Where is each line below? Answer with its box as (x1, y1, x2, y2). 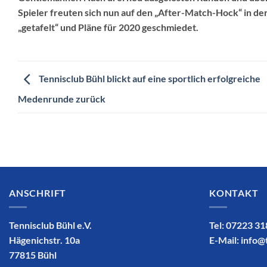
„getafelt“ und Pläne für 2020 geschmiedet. (18, 21, 198, 33)
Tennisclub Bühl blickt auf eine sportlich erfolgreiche (37, 72, 260, 84)
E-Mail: (209, 234, 241, 246)
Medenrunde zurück (18, 92, 105, 104)
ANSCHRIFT (9, 187, 67, 198)
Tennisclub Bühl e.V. (9, 219, 92, 231)
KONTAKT (209, 187, 259, 198)
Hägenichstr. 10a (9, 234, 80, 246)
